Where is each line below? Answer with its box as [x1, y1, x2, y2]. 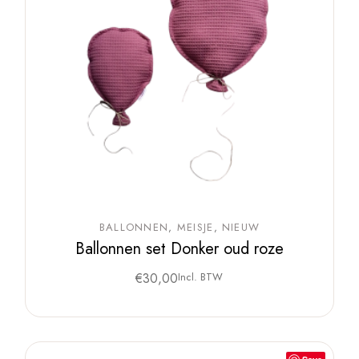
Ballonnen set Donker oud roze [75, 237, 284, 261]
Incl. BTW [178, 269, 224, 285]
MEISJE [176, 220, 214, 236]
